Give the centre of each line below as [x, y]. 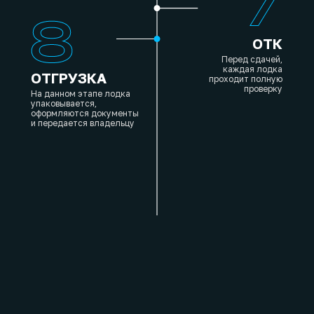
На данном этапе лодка [81, 94]
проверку [263, 89]
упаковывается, [64, 103]
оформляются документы [85, 113]
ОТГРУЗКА [69, 78]
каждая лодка [253, 69]
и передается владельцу [83, 123]
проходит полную [246, 79]
